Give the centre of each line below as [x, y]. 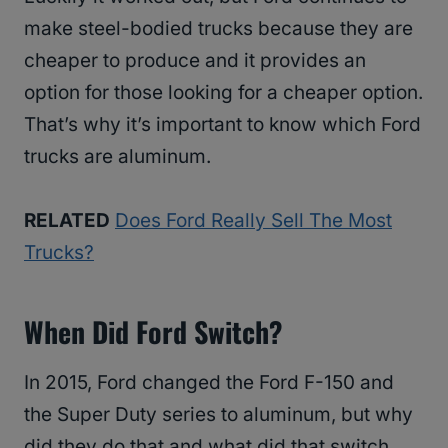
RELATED [67, 221]
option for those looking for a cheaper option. [223, 93]
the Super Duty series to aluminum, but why [218, 415]
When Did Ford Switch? [153, 332]
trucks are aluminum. [117, 157]
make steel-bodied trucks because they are [218, 29]
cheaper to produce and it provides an [195, 61]
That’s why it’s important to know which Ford [222, 125]
